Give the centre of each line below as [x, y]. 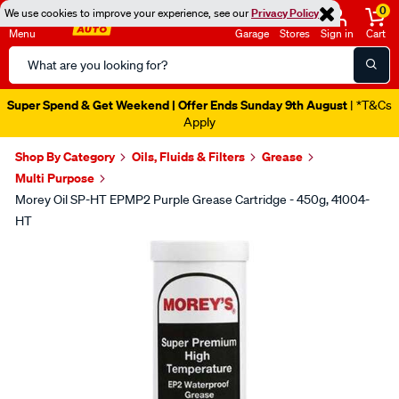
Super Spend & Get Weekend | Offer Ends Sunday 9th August [177, 105]
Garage [252, 33]
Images [54, 255]
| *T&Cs [370, 105]
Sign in [337, 33]
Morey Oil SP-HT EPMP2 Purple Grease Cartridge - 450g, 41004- [192, 199]
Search [30, 56]
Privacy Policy [285, 13]
